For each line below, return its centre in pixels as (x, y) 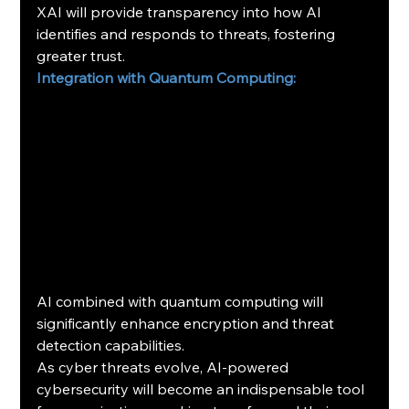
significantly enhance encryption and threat (188, 324)
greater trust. (81, 55)
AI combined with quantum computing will (182, 302)
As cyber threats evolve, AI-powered (165, 367)
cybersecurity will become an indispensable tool (203, 389)
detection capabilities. (111, 346)
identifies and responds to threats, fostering (188, 33)
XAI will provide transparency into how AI (181, 11)
